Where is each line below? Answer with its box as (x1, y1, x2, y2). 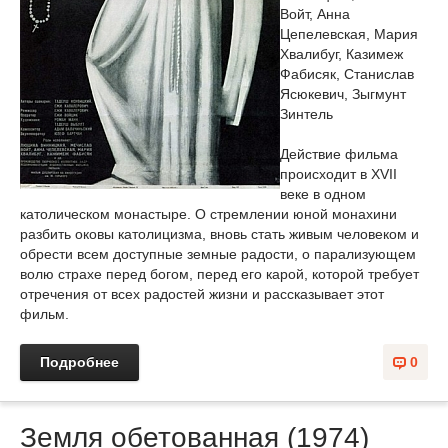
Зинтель (280, 106, 333, 122)
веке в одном (280, 186, 366, 202)
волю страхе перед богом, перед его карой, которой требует (20, 266, 419, 282)
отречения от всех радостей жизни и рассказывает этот (20, 286, 384, 302)
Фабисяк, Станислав (280, 66, 414, 82)
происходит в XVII (280, 166, 397, 182)
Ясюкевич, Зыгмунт (280, 86, 406, 102)
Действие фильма (280, 146, 398, 162)
